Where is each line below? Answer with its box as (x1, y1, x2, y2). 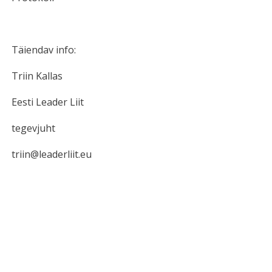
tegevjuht (12, 121, 56, 135)
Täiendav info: (12, 43, 79, 57)
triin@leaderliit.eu (12, 148, 92, 161)
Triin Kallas (12, 69, 63, 83)
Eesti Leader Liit (12, 95, 84, 109)
